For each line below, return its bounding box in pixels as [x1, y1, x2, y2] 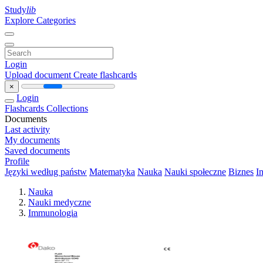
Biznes [228, 167, 254, 177]
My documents [5, 135, 60, 145]
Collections [46, 103, 88, 113]
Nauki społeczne [164, 167, 226, 177]
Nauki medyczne [28, 197, 91, 207]
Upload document [5, 70, 73, 80]
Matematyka [89, 167, 135, 177]
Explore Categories [5, 15, 76, 25]
